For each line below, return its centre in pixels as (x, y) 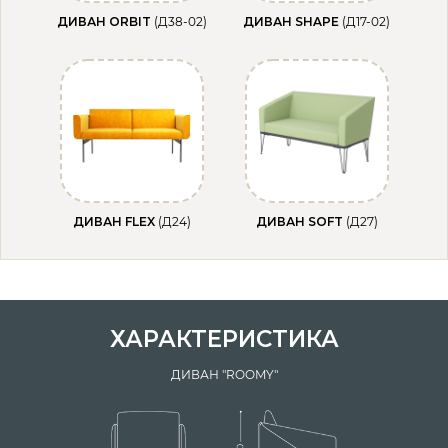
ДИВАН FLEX (115, 222)
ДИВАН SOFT (300, 222)
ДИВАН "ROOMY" (224, 375)
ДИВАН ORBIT (105, 22)
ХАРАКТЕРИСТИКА (224, 339)
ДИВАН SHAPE (292, 22)
